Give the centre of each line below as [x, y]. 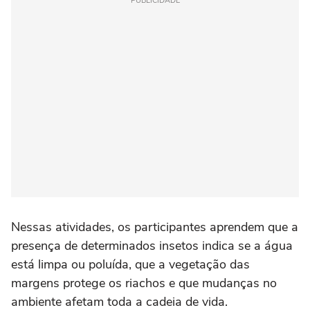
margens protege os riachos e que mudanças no [144, 283]
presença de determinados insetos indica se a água [152, 246]
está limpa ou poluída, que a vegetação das [130, 264]
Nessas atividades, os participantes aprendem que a [155, 227]
